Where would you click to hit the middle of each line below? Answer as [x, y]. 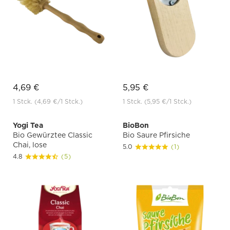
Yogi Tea [28, 126]
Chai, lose [30, 145]
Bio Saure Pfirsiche [156, 135]
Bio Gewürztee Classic [53, 135]
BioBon [136, 126]
